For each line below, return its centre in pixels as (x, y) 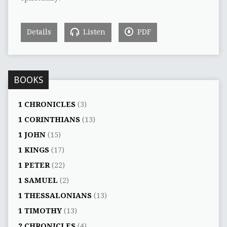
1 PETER (34, 165)
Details (39, 32)
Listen (93, 32)
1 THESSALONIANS (55, 195)
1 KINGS (33, 150)
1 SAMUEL (38, 180)
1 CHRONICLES (47, 104)
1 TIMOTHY (40, 211)
